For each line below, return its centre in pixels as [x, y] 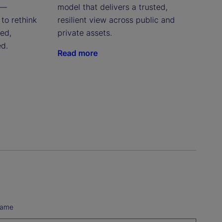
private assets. [84, 32]
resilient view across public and [116, 20]
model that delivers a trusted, [112, 7]
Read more [77, 53]
